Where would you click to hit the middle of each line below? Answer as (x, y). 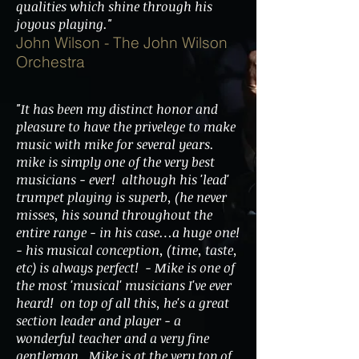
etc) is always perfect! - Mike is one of (125, 268)
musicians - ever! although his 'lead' (123, 179)
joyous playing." (64, 24)
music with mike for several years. (117, 144)
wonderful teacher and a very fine (113, 338)
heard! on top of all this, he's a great (123, 303)
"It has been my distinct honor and (117, 109)
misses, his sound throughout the (114, 215)
